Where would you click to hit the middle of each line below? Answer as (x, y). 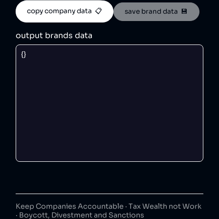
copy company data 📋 (65, 11)
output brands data (54, 36)
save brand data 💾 (156, 12)
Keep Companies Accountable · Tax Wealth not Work (109, 206)
